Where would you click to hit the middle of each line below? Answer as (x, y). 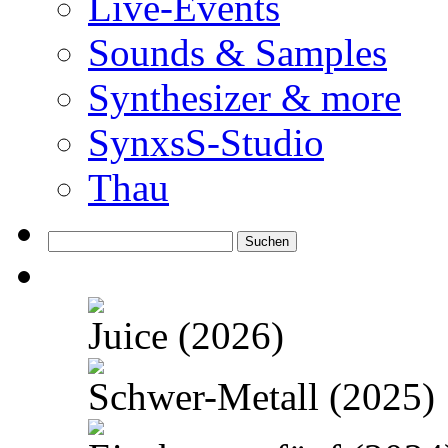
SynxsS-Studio (206, 143)
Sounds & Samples (237, 53)
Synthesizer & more (244, 98)
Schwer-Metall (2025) (261, 397)
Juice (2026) (186, 336)
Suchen (70, 239)
